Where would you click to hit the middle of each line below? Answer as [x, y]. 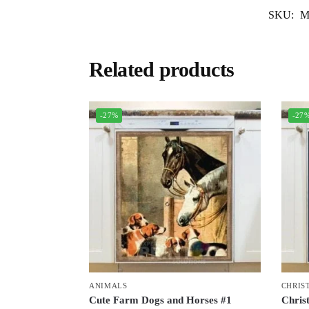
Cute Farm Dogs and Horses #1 [160, 300]
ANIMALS [108, 286]
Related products [161, 69]
